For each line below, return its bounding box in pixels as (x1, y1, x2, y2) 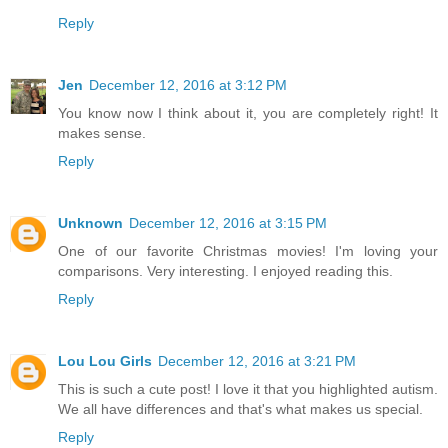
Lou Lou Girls (58, 352, 152, 369)
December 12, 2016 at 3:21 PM (158, 352, 356, 369)
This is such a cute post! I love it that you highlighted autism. (58, 380, 438, 397)
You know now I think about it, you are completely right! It (58, 104, 438, 121)
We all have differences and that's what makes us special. (58, 400, 423, 417)
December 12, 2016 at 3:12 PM (89, 76, 287, 93)
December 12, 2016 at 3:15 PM (129, 214, 327, 231)
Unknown (58, 214, 123, 231)
